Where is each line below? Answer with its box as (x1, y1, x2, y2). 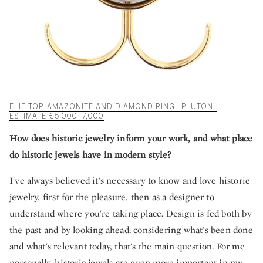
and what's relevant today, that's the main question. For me (9, 240, 245, 253)
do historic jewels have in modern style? (9, 149, 171, 161)
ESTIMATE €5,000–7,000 (9, 112, 104, 121)
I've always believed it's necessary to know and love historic (9, 174, 250, 187)
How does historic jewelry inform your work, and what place (9, 132, 253, 145)
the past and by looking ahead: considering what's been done (9, 224, 253, 237)
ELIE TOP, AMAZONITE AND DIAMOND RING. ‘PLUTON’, (9, 103, 217, 112)
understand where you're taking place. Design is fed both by (9, 207, 252, 220)
